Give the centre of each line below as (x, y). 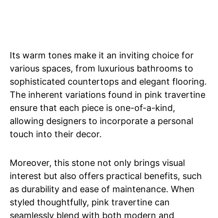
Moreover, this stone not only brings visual (97, 163)
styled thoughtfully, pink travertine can (90, 202)
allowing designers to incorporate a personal (101, 121)
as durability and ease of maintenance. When (102, 189)
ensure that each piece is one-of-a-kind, (92, 108)
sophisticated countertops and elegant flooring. (108, 82)
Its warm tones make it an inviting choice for (102, 55)
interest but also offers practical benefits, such (106, 176)
